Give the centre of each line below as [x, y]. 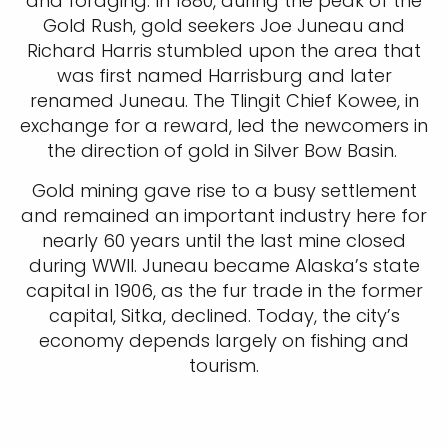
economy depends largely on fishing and [224, 341]
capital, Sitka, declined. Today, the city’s [224, 316]
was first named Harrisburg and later [224, 76]
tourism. [224, 366]
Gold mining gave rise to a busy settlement [224, 191]
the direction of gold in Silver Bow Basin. [224, 151]
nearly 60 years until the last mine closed [224, 241]
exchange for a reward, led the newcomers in [224, 126]
